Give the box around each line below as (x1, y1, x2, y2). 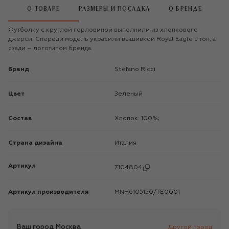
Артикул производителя (8, 189, 89, 195)
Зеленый (118, 90, 143, 97)
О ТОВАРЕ (27, 6, 60, 12)
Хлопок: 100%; (119, 115, 159, 122)
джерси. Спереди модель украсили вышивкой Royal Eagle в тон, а (8, 36, 216, 42)
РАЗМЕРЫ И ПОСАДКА (79, 6, 150, 12)
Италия (119, 140, 136, 146)
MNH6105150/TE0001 (120, 189, 180, 195)
